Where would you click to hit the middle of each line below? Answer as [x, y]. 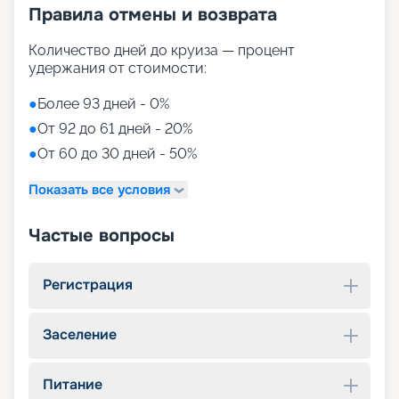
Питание [73, 385]
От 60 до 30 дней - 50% [117, 154]
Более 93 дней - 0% [103, 104]
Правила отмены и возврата [153, 15]
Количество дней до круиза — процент [162, 51]
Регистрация [88, 285]
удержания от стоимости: [118, 69]
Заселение [80, 335]
